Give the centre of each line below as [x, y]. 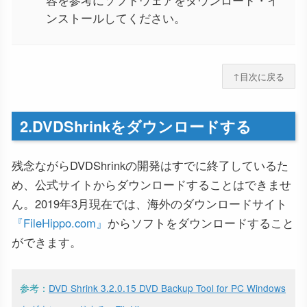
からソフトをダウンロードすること [201, 222]
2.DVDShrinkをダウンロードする [136, 126]
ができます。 [47, 242]
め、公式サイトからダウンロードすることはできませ [151, 184]
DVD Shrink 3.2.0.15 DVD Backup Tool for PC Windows [167, 287]
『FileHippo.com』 [60, 222]
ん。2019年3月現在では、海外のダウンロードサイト [149, 203]
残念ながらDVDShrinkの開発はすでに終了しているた [150, 165]
